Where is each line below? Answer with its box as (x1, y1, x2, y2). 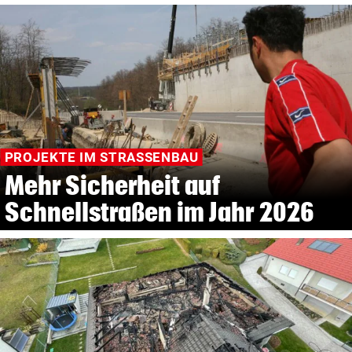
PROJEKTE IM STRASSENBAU (4, 149, 189, 166)
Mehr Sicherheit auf (4, 170, 221, 200)
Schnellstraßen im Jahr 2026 (4, 197, 314, 227)
